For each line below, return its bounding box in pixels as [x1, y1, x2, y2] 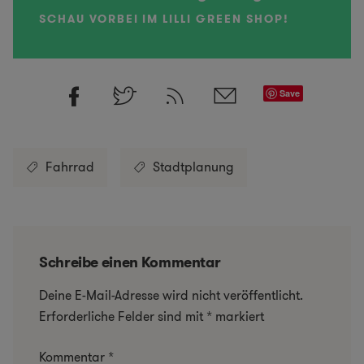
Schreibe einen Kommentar [39, 252, 221, 274]
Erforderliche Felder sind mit [39, 306, 206, 326]
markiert [212, 306, 264, 326]
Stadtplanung [153, 158, 234, 177]
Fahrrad [45, 158, 94, 177]
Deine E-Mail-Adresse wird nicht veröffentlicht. [39, 285, 303, 305]
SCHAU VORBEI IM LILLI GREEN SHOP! [39, 11, 289, 28]
